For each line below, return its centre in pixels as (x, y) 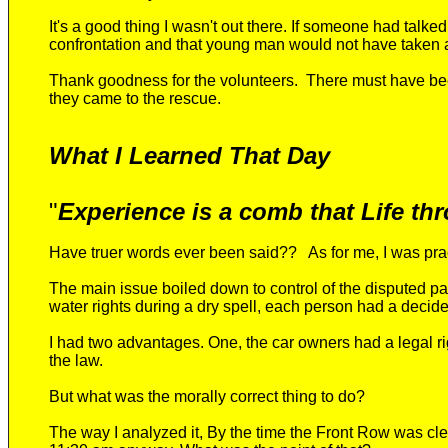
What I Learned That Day (189, 155)
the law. (76, 360)
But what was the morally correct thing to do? (207, 396)
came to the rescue (150, 98)
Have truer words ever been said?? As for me (212, 252)
